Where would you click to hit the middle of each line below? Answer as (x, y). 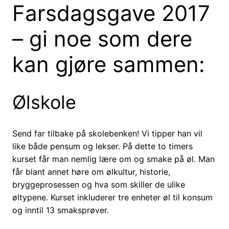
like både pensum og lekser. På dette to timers (102, 146)
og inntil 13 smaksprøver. (61, 210)
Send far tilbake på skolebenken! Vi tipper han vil (107, 134)
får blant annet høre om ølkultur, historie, (91, 172)
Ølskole (44, 102)
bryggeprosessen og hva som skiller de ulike (99, 185)
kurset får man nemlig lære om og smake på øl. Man (113, 159)
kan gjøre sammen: (109, 64)
